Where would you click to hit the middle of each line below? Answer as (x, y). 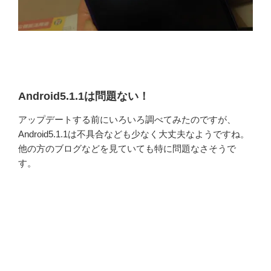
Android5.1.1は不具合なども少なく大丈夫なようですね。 (134, 134)
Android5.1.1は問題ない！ (84, 96)
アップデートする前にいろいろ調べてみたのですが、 (127, 119)
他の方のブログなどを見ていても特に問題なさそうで (127, 148)
